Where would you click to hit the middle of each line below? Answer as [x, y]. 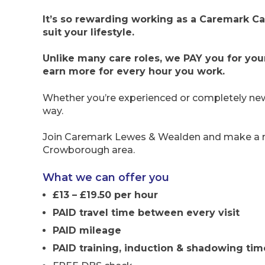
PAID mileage [87, 231]
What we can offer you [106, 177]
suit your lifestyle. [88, 32]
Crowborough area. [89, 150]
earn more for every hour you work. [134, 72]
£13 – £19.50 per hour [105, 195]
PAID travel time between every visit [146, 213]
